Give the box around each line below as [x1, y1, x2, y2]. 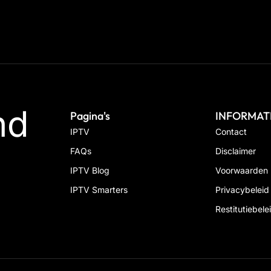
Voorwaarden [215, 165, 268, 176]
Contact [215, 126, 247, 137]
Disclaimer [215, 146, 256, 157]
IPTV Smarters [70, 184, 128, 195]
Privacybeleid [215, 184, 269, 195]
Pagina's [70, 109, 111, 123]
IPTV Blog [70, 165, 110, 176]
